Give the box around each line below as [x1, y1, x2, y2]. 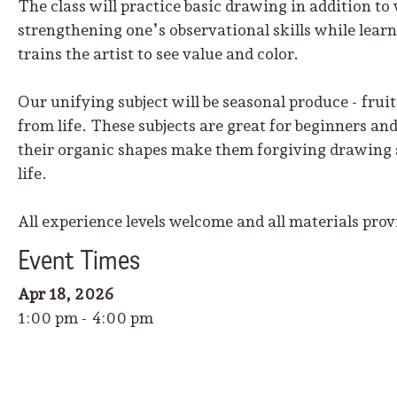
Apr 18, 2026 [18, 284, 113, 304]
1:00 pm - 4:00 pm [18, 308, 153, 328]
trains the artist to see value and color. [18, 44, 299, 64]
